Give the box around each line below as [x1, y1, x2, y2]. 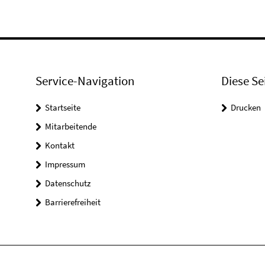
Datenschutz [45, 177, 91, 189]
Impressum [45, 159, 85, 170]
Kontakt [45, 140, 75, 151]
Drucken [230, 102, 261, 113]
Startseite [45, 102, 80, 113]
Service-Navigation [35, 73, 134, 89]
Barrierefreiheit [45, 196, 101, 208]
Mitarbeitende [45, 121, 96, 132]
